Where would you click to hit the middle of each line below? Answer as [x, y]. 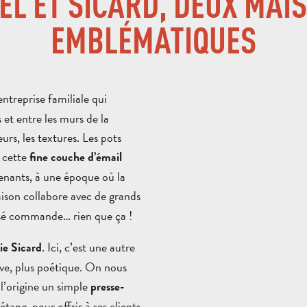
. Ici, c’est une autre [88, 247]
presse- [107, 286]
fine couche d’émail [74, 158]
